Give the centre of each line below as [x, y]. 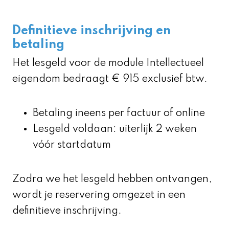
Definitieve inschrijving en [91, 31]
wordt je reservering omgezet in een [99, 195]
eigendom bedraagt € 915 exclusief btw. [110, 79]
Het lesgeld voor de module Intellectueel [108, 63]
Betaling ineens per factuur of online [119, 113]
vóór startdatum [72, 145]
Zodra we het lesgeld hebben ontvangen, [112, 179]
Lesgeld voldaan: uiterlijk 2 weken [115, 129]
